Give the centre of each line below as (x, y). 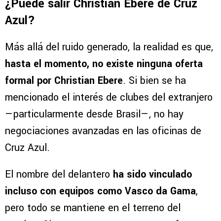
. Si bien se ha (154, 81)
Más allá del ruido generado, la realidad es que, (109, 47)
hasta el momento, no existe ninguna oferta (104, 64)
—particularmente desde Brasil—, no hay (94, 114)
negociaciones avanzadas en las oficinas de (103, 131)
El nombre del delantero (59, 175)
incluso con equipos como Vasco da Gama (100, 191)
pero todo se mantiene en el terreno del (93, 208)
